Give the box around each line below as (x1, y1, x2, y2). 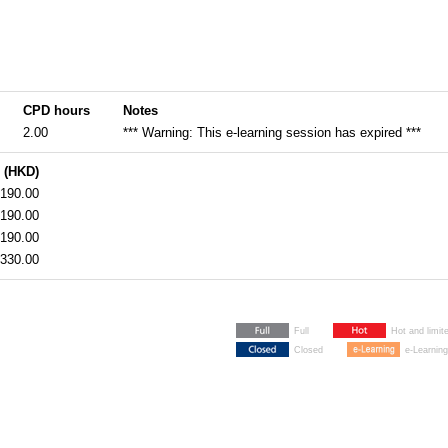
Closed (294, 345, 323, 355)
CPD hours (23, 103, 90, 118)
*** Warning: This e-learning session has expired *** (123, 125, 421, 140)
